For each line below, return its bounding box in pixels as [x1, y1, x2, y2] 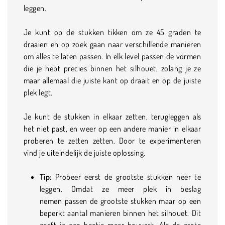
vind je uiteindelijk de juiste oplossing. [24, 147, 146, 158]
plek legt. [24, 87, 53, 97]
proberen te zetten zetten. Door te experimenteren [24, 135, 201, 146]
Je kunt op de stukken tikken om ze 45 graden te [24, 27, 201, 37]
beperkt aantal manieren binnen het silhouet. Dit [40, 207, 201, 218]
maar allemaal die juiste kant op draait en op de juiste [24, 75, 201, 85]
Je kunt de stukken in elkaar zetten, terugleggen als [24, 111, 201, 122]
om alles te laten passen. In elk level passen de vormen [24, 51, 201, 61]
